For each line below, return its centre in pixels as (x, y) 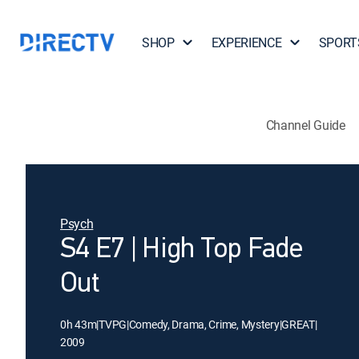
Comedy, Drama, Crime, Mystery (204, 324)
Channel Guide (305, 125)
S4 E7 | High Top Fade (181, 250)
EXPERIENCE (246, 42)
